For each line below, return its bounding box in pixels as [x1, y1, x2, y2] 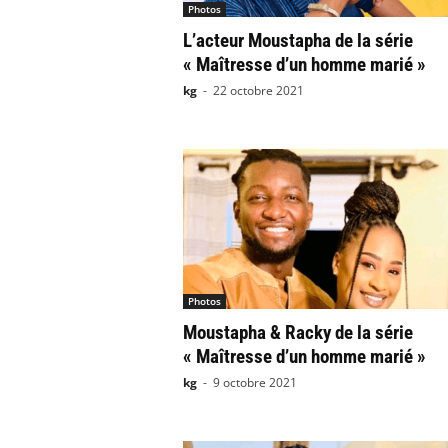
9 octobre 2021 [212, 374, 297, 391]
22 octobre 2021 [212, 82, 304, 99]
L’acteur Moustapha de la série [182, 29, 413, 52]
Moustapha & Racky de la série [182, 321, 413, 344]
